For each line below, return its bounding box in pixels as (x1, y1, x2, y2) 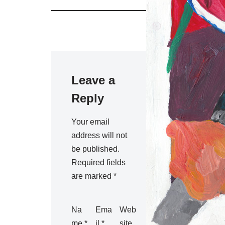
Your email (71, 118, 109, 127)
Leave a (71, 73, 115, 87)
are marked (71, 172, 114, 181)
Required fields (71, 158, 126, 167)
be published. (71, 145, 120, 154)
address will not (71, 131, 127, 140)
